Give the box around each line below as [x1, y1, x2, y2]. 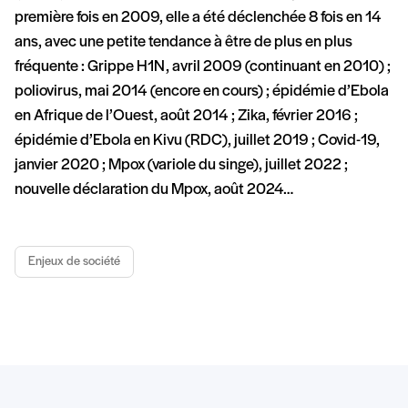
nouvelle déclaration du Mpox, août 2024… [15, 180, 293, 199]
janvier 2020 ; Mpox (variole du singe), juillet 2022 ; [15, 156, 348, 174]
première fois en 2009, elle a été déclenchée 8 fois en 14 [15, 8, 382, 26]
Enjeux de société [28, 254, 120, 269]
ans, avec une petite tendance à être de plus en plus [15, 33, 352, 51]
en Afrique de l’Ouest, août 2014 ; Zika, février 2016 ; [15, 107, 358, 125]
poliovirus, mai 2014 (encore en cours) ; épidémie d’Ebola [15, 82, 389, 100]
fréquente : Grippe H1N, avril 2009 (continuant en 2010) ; [15, 57, 391, 76]
